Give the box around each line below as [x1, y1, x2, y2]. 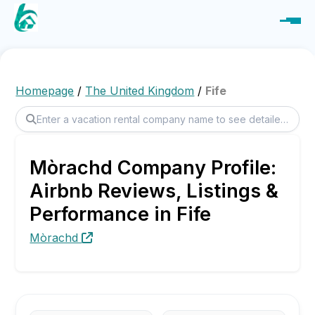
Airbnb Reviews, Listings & [30, 179, 279, 202]
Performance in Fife [30, 202, 212, 226]
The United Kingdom [85, 84, 195, 98]
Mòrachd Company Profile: [30, 156, 277, 179]
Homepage [15, 84, 75, 98]
